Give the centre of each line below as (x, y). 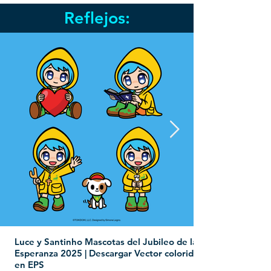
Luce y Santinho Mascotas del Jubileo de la (106, 242)
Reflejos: (97, 18)
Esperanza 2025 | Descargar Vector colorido (107, 253)
